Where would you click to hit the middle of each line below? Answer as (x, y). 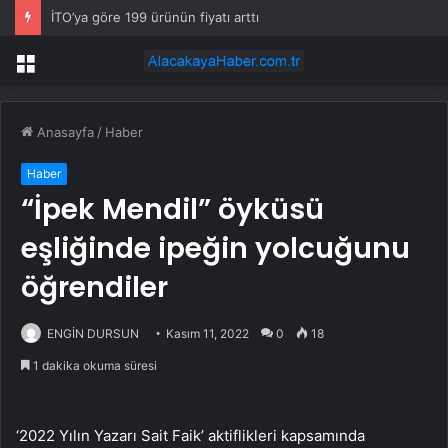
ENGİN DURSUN (93, 334)
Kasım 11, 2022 (207, 334)
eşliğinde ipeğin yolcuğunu (215, 249)
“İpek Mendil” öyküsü (172, 210)
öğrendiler (94, 288)
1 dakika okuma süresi (93, 366)
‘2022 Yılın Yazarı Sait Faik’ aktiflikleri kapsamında (190, 436)
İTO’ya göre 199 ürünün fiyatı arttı (155, 17)
